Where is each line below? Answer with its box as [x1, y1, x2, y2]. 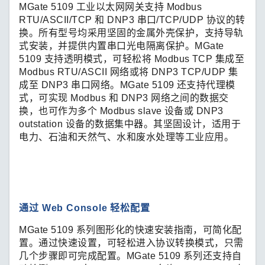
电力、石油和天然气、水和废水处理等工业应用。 [19, 131, 234, 142]
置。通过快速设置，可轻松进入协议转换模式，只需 [19, 237, 244, 248]
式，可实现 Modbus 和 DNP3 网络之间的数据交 [19, 92, 229, 103]
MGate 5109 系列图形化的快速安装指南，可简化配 [19, 224, 242, 235]
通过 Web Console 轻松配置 [19, 202, 150, 213]
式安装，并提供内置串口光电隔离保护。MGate [19, 40, 224, 51]
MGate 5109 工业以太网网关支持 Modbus [19, 1, 202, 12]
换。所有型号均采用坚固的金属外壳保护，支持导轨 [19, 27, 244, 38]
